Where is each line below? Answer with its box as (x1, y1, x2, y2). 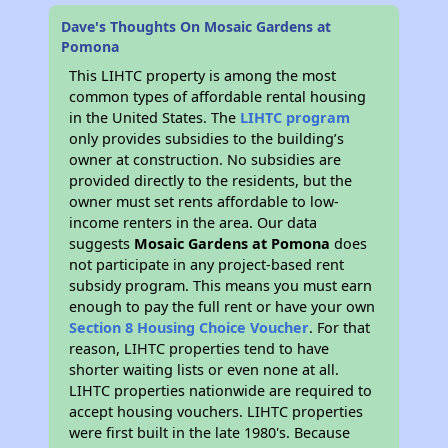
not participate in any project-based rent (69, 255, 345, 275)
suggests (69, 234, 135, 254)
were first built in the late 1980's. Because (69, 423, 351, 443)
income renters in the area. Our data (69, 213, 318, 233)
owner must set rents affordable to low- (69, 192, 340, 212)
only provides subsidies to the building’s (69, 129, 345, 149)
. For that (309, 318, 371, 338)
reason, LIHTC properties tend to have (69, 339, 330, 359)
